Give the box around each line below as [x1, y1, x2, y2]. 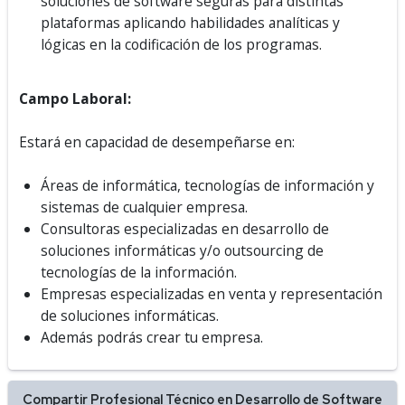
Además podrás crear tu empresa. [41, 327, 263, 347]
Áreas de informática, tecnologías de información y [41, 175, 374, 195]
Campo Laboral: [19, 89, 142, 108]
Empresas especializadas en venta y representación [41, 284, 382, 304]
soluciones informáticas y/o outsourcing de [41, 240, 324, 260]
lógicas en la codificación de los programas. [41, 34, 333, 54]
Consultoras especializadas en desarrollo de [41, 219, 329, 239]
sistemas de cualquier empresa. [41, 197, 248, 217]
